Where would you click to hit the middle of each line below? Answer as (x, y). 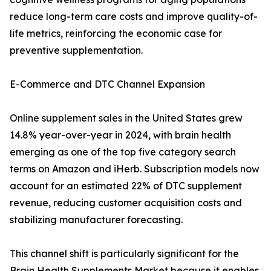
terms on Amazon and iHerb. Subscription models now (135, 169)
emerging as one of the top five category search (123, 152)
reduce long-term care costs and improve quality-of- (134, 17)
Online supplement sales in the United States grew (126, 118)
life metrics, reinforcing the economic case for (116, 34)
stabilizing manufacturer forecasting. (96, 220)
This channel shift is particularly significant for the (124, 254)
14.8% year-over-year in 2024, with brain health (120, 135)
